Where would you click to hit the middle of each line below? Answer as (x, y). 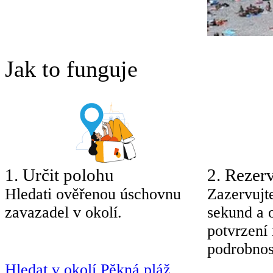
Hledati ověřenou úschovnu (93, 194)
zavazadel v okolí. (63, 212)
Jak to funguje (71, 69)
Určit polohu (68, 175)
